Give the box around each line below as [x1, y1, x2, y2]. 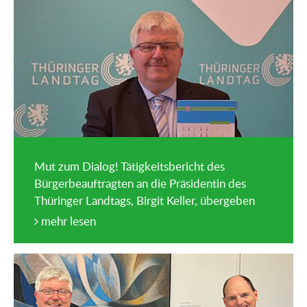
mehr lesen [38, 213, 96, 230]
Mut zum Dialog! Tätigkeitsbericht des [34, 158, 225, 175]
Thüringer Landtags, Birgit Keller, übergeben [34, 193, 255, 209]
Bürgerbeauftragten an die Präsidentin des [34, 175, 246, 192]
